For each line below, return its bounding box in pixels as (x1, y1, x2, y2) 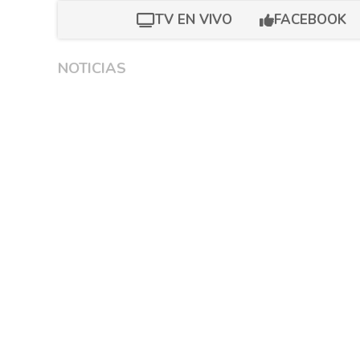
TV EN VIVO (154, 10, 232, 29)
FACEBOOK (273, 10, 346, 29)
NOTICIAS (58, 59, 126, 78)
